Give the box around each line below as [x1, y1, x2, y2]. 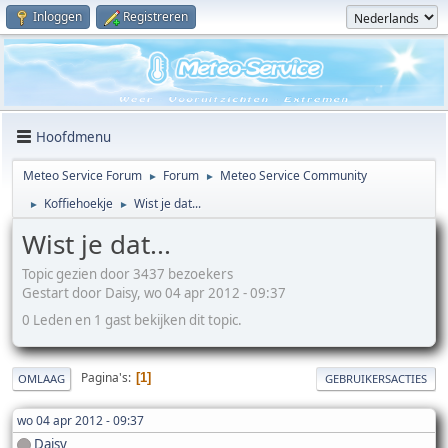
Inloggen [33, 8, 82, 25]
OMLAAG [18, 370, 65, 386]
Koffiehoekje [44, 195, 113, 213]
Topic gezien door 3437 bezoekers [22, 264, 233, 283]
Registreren [123, 8, 188, 25]
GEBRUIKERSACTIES [325, 370, 427, 386]
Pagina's [81, 369, 128, 387]
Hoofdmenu [36, 127, 111, 146]
